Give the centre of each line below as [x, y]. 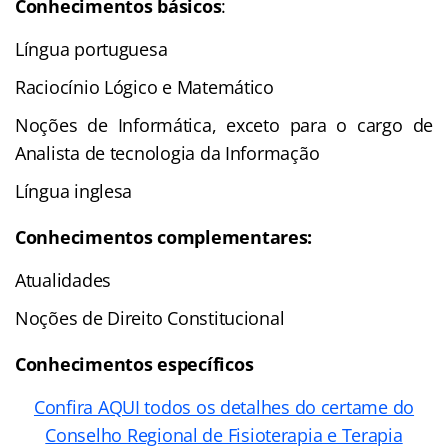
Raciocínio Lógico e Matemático [144, 86]
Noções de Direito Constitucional [150, 317]
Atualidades [63, 279]
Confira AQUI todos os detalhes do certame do [224, 406]
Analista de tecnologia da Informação [167, 152]
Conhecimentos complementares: [164, 236]
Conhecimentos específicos [134, 363]
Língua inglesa [74, 190]
